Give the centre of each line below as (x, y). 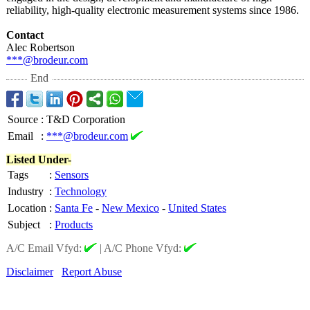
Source (23, 120)
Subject (24, 225)
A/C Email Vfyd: (45, 248)
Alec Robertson (40, 48)
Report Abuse (92, 272)
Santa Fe (74, 208)
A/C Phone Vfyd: (144, 248)
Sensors (72, 175)
